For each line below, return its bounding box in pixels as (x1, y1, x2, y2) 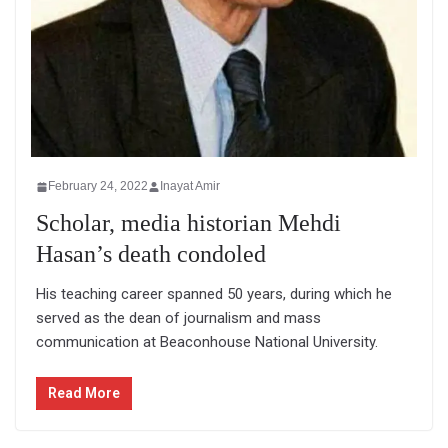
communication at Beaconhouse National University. (36, 333, 378, 352)
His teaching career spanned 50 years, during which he (36, 285, 392, 304)
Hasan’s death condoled (36, 241, 266, 268)
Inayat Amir (160, 179, 220, 194)
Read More (48, 384, 120, 401)
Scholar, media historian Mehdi (36, 210, 341, 237)
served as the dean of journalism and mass (36, 309, 321, 328)
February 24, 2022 (48, 179, 148, 194)
